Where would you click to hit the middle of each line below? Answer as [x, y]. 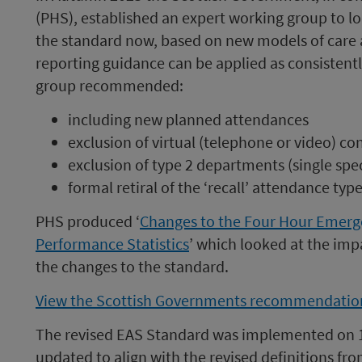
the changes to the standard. [132, 266]
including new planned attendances [188, 119]
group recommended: [109, 85]
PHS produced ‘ [88, 221]
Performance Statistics [112, 244]
